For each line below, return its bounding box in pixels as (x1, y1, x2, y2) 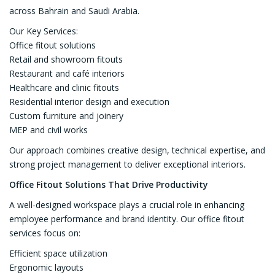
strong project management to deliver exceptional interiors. (9, 158, 246, 170)
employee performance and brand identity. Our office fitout (9, 212, 244, 225)
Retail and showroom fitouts (9, 53, 123, 65)
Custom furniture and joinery (9, 109, 123, 122)
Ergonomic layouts (9, 261, 83, 273)
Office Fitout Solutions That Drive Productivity (9, 178, 208, 190)
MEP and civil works (9, 123, 88, 136)
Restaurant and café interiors (9, 67, 125, 79)
